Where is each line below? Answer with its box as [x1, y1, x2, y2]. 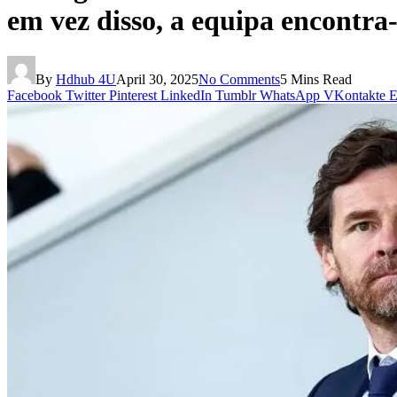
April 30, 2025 [116, 72, 198, 88]
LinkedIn [160, 88, 212, 104]
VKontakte [323, 88, 385, 104]
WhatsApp [260, 88, 320, 104]
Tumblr [215, 88, 256, 104]
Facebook [7, 88, 62, 104]
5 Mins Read [280, 72, 352, 88]
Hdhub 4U [56, 72, 116, 88]
